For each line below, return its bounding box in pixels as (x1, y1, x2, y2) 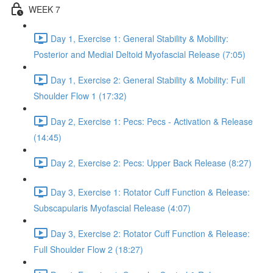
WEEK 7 (29, 2, 60, 15)
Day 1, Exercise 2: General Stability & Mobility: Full (51, 73, 245, 86)
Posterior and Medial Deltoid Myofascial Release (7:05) (34, 48, 246, 60)
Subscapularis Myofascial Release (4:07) (34, 202, 191, 214)
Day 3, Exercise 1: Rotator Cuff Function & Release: (51, 185, 250, 198)
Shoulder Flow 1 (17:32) (34, 90, 127, 102)
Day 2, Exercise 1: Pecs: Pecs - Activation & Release (51, 115, 253, 127)
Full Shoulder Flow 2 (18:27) (34, 243, 143, 255)
